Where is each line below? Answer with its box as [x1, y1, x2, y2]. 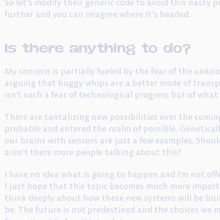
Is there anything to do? [4, 38, 192, 55]
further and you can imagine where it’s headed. [4, 8, 191, 20]
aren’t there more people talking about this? [4, 146, 182, 158]
